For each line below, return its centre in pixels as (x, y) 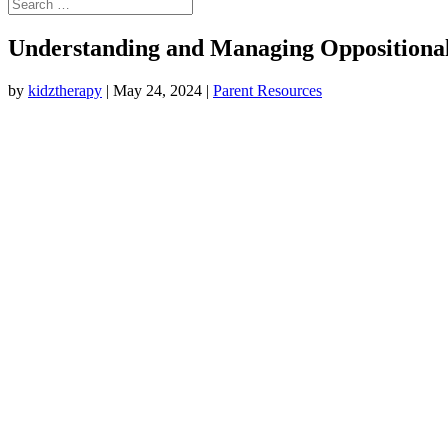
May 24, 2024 (157, 90)
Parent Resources (267, 90)
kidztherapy (65, 90)
